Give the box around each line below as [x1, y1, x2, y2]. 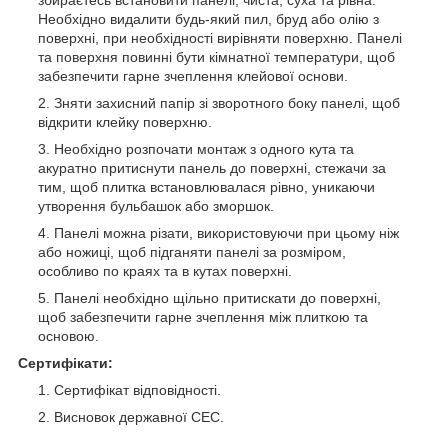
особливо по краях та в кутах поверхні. [38, 262, 292, 279]
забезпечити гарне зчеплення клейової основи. [38, 67, 348, 84]
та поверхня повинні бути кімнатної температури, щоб [38, 48, 395, 65]
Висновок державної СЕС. [54, 408, 224, 425]
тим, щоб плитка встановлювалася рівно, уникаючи [38, 178, 375, 195]
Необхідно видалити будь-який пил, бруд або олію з [38, 10, 379, 27]
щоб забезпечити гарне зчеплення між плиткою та [38, 308, 368, 325]
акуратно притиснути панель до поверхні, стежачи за [38, 159, 386, 176]
